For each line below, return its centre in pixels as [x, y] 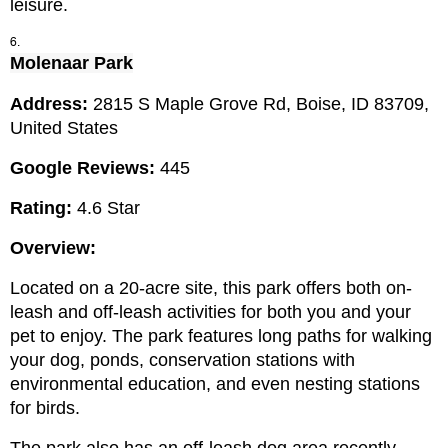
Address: [51, 104]
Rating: [41, 208]
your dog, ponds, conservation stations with [182, 360]
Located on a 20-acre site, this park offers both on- [211, 288]
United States [64, 128]
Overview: [53, 248]
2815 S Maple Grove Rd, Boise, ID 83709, [261, 104]
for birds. [45, 408]
